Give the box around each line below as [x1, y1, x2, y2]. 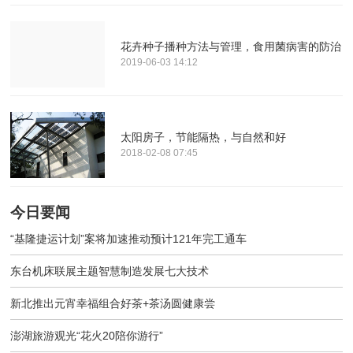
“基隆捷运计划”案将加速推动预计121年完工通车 [10, 232, 247, 246]
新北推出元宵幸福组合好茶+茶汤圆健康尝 [10, 297, 216, 310]
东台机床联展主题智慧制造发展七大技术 [10, 265, 210, 278]
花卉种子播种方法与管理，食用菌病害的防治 [121, 39, 342, 53]
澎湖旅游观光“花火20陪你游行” [10, 329, 164, 343]
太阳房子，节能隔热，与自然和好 [121, 131, 287, 144]
